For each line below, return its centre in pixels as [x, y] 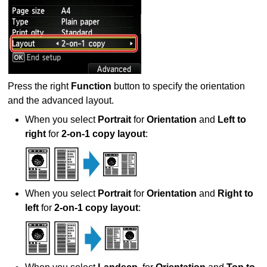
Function [91, 86]
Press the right [40, 86]
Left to [232, 120]
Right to [236, 194]
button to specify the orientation [178, 86]
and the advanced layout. [61, 101]
